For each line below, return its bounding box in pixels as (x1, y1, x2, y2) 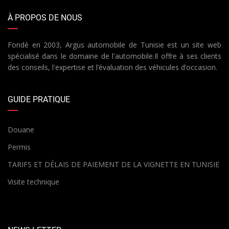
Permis (8, 142, 31, 152)
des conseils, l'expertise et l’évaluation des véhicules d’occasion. (8, 62, 217, 73)
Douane (8, 125, 34, 135)
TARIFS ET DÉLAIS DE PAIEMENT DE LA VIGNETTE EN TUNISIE (8, 159, 219, 170)
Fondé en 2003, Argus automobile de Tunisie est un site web (8, 40, 221, 50)
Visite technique (8, 177, 59, 187)
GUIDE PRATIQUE (8, 95, 70, 105)
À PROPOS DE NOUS (8, 13, 82, 23)
